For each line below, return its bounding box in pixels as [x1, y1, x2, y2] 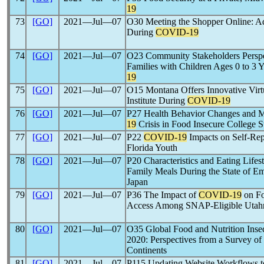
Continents [127, 245, 167, 255]
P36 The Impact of [127, 190, 199, 200]
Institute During [127, 95, 187, 105]
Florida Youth [127, 143, 177, 153]
